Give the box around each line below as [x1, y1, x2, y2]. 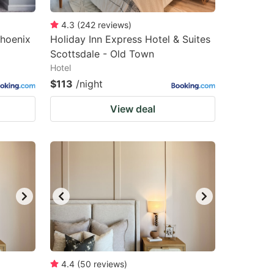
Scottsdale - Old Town [50, 48, 154, 60]
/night [76, 78, 103, 90]
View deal [110, 103, 155, 115]
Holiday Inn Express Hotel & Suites [50, 33, 210, 45]
